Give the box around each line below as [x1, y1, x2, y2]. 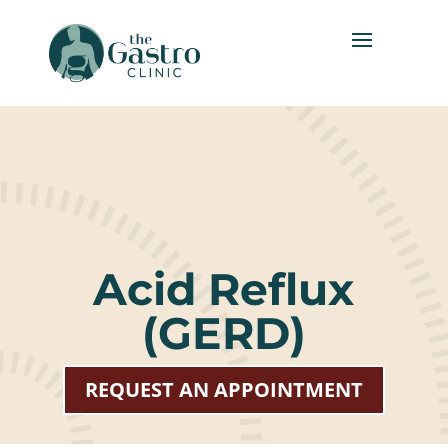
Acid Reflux [93, 262, 355, 316]
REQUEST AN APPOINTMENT [84, 376, 363, 403]
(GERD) [141, 306, 306, 360]
